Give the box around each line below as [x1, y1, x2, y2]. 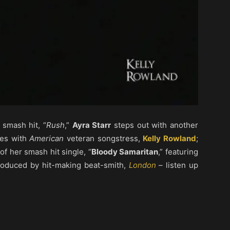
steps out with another [111, 120, 199, 130]
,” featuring [158, 147, 199, 157]
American [29, 133, 64, 143]
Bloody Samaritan [91, 147, 159, 157]
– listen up [156, 160, 199, 170]
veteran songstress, [64, 133, 143, 143]
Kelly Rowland [143, 133, 197, 143]
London [128, 160, 156, 170]
